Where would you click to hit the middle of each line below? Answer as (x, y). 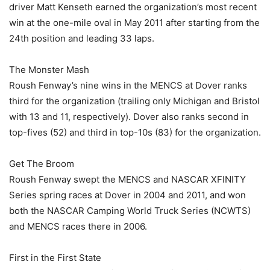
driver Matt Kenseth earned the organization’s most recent (133, 7)
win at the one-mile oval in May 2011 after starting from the (134, 23)
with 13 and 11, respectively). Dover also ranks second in (129, 117)
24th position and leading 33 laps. (82, 39)
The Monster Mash (49, 70)
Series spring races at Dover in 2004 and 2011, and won (127, 195)
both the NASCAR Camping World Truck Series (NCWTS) (130, 211)
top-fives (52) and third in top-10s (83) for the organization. (135, 133)
